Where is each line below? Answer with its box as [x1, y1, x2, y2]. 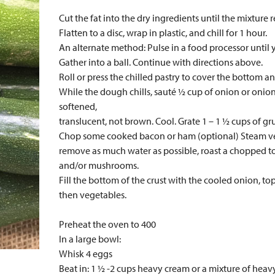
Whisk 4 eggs [59, 247, 112, 260]
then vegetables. [59, 188, 126, 201]
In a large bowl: [59, 233, 121, 245]
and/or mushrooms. [59, 159, 139, 171]
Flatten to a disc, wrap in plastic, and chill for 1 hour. [59, 26, 267, 39]
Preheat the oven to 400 [59, 218, 156, 230]
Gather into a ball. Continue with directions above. [59, 56, 263, 68]
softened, [59, 100, 97, 112]
